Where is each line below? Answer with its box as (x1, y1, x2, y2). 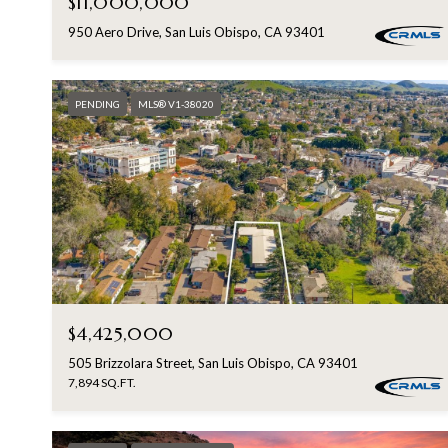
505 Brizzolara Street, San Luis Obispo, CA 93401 (68, 354, 358, 371)
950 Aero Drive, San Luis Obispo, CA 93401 (68, 24, 325, 41)
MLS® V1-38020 (138, 98, 214, 111)
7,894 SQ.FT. (68, 374, 136, 390)
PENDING (75, 98, 120, 111)
